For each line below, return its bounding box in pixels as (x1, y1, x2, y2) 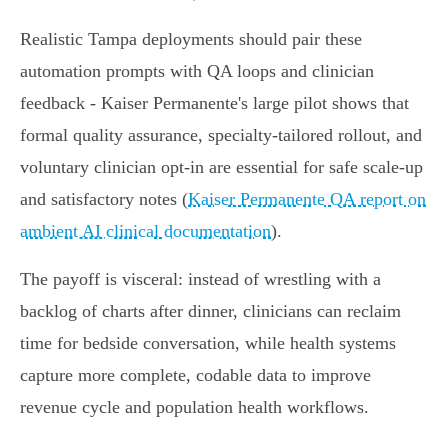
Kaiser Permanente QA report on (188, 189, 426, 210)
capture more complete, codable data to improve (20, 365, 371, 386)
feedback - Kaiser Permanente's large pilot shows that (20, 93, 409, 114)
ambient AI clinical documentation (20, 221, 271, 242)
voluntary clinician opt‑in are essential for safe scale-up (20, 157, 423, 178)
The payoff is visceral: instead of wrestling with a (20, 269, 381, 290)
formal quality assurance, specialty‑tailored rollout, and (20, 125, 422, 146)
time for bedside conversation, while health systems (20, 333, 396, 354)
